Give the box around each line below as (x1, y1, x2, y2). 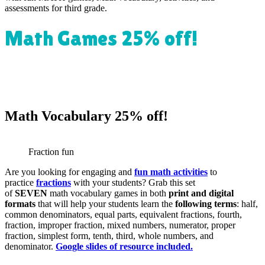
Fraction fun (28, 146, 74, 157)
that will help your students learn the (35, 198, 173, 209)
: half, (237, 198, 258, 209)
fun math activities (134, 166, 208, 177)
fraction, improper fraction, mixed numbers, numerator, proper (5, 219, 235, 230)
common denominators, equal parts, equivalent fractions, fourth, (5, 209, 242, 219)
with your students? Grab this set (71, 177, 195, 188)
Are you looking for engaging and (5, 166, 134, 177)
